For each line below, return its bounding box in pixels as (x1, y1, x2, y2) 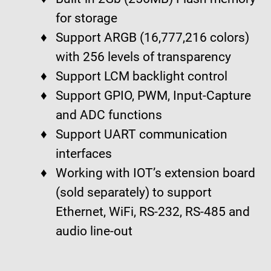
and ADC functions (56, 108, 163, 123)
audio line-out (56, 224, 133, 239)
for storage (56, 11, 118, 26)
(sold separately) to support (56, 185, 212, 200)
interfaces (56, 146, 113, 162)
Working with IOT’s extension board (56, 166, 256, 181)
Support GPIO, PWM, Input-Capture (56, 88, 252, 103)
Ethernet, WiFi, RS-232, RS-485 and (56, 204, 250, 220)
